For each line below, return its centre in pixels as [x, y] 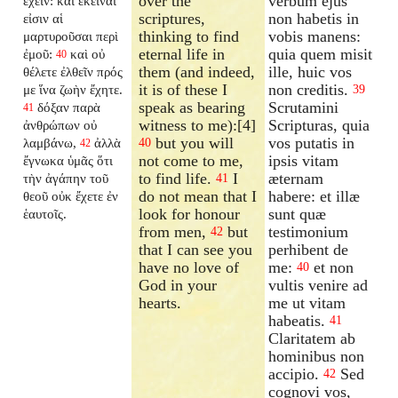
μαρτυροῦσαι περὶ [71, 36]
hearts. [160, 302]
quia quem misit [321, 54]
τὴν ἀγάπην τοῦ [66, 178]
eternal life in [182, 54]
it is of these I [183, 89]
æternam [296, 178]
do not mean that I [198, 196]
